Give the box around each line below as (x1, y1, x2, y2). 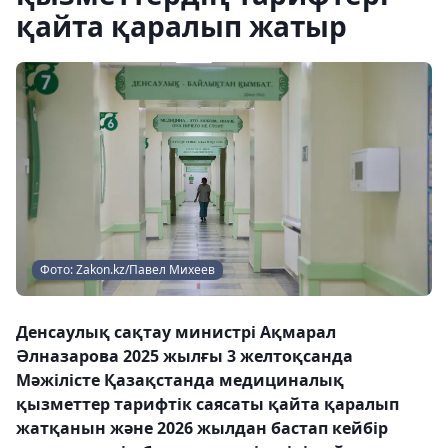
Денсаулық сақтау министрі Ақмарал (16, 321, 336, 343)
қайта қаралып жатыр (16, 7, 347, 45)
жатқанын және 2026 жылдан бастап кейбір (16, 417, 388, 439)
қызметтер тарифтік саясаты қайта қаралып (16, 393, 399, 415)
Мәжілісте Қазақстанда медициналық (16, 369, 344, 391)
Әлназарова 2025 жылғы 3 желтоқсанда (16, 345, 353, 367)
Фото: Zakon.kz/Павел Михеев (40, 261, 215, 278)
